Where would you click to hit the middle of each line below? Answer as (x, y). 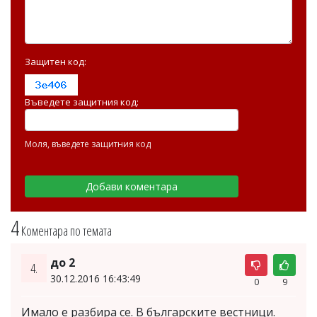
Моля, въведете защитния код (88, 144)
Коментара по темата (67, 230)
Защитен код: (56, 61)
